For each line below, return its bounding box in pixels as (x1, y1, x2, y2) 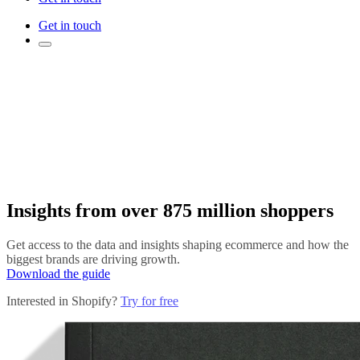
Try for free (121, 294, 178, 309)
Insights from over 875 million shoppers (6, 200, 333, 222)
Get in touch (39, 18, 101, 33)
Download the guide (6, 267, 110, 281)
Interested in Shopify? (6, 294, 121, 309)
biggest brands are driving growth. (6, 252, 180, 267)
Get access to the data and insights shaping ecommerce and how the (6, 238, 349, 252)
